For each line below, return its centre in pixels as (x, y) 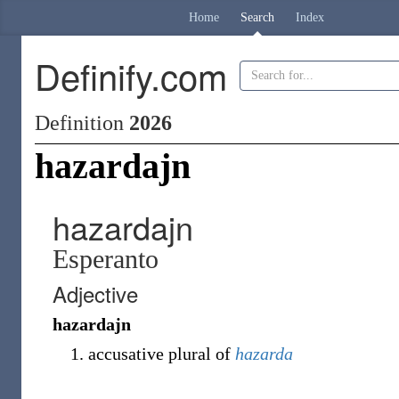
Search (257, 17)
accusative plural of (162, 354)
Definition (82, 123)
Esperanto (106, 259)
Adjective (95, 293)
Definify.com (131, 75)
